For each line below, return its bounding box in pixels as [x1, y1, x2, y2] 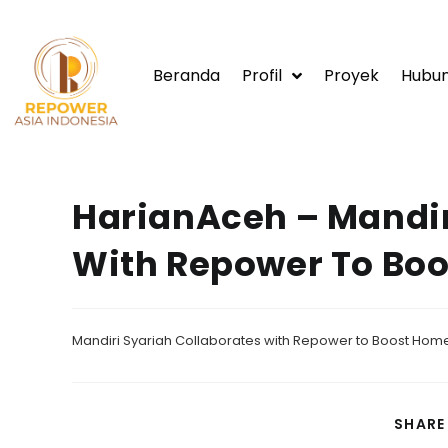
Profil [241, 64, 282, 87]
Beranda [152, 64, 220, 87]
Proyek [323, 64, 379, 87]
